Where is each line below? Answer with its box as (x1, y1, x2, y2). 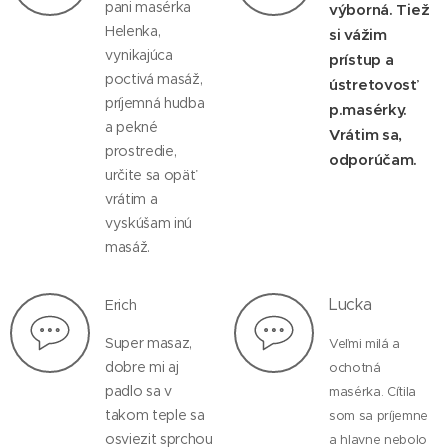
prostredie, (105, 142, 177, 160)
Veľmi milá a (329, 336, 401, 352)
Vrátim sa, (329, 125, 403, 144)
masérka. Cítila (329, 384, 417, 400)
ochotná (329, 360, 381, 376)
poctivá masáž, (105, 70, 203, 88)
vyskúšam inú (105, 214, 193, 232)
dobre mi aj (105, 358, 179, 376)
